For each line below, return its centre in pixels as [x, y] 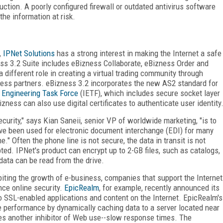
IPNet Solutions [29, 53]
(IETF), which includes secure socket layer [149, 93]
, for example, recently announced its [159, 187]
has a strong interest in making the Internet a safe [138, 53]
